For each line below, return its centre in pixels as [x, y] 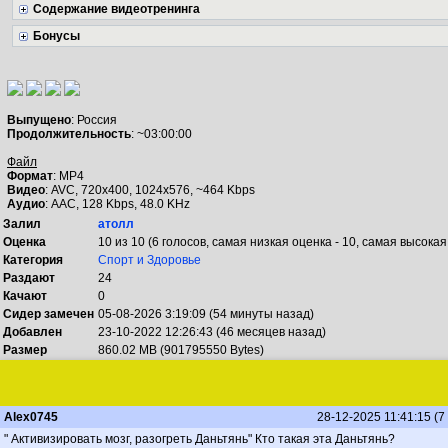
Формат [30, 176]
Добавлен [32, 332]
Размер [25, 350]
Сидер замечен [48, 314]
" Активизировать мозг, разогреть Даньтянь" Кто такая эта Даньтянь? [199, 439]
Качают [25, 296]
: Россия [94, 120]
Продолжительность [69, 134]
